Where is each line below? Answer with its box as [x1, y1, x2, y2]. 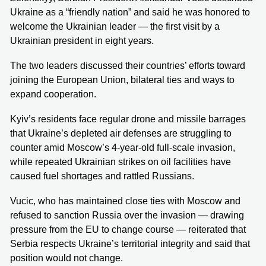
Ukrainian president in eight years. [10, 35, 154, 46]
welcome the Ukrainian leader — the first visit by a [10, 21, 220, 31]
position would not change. [10, 252, 123, 263]
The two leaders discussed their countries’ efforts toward [10, 60, 245, 71]
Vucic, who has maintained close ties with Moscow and [10, 195, 240, 206]
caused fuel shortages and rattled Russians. [10, 170, 194, 181]
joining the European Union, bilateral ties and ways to [10, 74, 235, 85]
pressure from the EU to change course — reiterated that [10, 224, 246, 235]
